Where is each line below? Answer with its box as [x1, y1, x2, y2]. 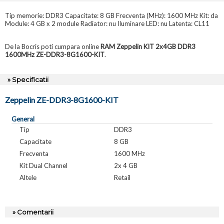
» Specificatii [7, 75, 48, 84]
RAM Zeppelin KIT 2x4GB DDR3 [100, 42, 195, 51]
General [11, 115, 34, 123]
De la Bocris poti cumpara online [5, 42, 100, 51]
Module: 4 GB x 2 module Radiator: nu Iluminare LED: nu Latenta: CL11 [5, 19, 209, 28]
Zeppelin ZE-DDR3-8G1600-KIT [5, 95, 118, 105]
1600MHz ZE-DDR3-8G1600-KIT [5, 50, 104, 59]
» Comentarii [12, 208, 53, 216]
